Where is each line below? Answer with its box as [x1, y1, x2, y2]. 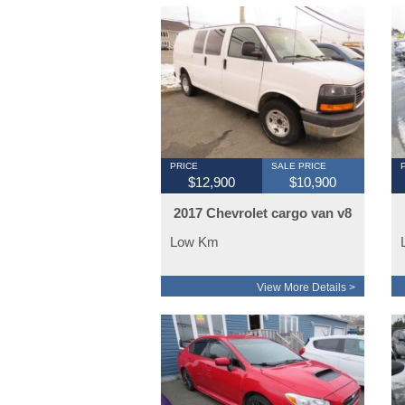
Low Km [170, 234, 219, 250]
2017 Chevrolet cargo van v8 [173, 205, 352, 221]
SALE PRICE [271, 161, 327, 172]
